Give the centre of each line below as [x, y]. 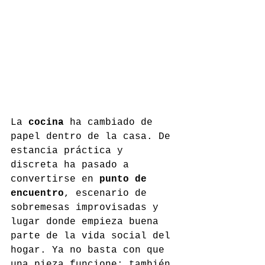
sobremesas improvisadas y [88, 208]
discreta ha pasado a [73, 165]
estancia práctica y [70, 151]
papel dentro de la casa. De [93, 137]
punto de [126, 180]
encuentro [37, 194]
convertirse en [55, 180]
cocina [46, 123]
